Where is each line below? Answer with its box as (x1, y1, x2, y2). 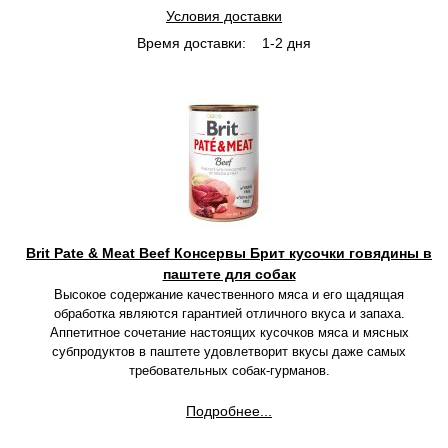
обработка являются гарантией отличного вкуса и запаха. (53, 306, 405, 321)
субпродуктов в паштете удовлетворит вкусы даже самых (52, 344, 406, 359)
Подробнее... (186, 403, 272, 419)
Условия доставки (166, 8, 282, 24)
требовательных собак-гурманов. (128, 363, 330, 378)
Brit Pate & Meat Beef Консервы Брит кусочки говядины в (26, 245, 432, 261)
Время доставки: (137, 35, 246, 51)
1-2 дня (258, 35, 311, 51)
